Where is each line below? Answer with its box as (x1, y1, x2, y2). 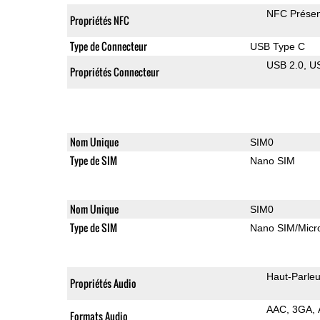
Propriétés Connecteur (69, 64, 159, 79)
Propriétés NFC (69, 12, 129, 28)
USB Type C (249, 40, 305, 52)
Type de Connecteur (69, 38, 147, 54)
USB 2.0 (266, 59, 304, 71)
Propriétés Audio (69, 275, 136, 291)
